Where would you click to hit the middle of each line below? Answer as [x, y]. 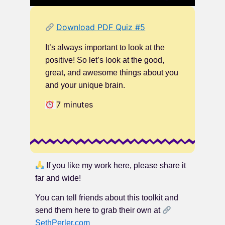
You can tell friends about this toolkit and [107, 198]
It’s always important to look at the [105, 47]
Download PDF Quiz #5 [101, 27]
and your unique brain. [85, 85]
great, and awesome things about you [112, 72]
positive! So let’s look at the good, [105, 60]
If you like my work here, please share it [115, 165]
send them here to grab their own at [99, 210]
